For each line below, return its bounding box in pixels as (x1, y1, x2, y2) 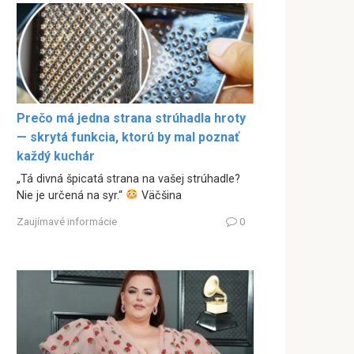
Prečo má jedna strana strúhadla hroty (17, 110, 246, 126)
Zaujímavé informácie (17, 215, 117, 228)
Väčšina (138, 188, 183, 202)
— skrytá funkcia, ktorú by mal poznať (17, 129, 239, 145)
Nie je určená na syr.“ (17, 188, 126, 202)
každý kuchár (17, 148, 95, 164)
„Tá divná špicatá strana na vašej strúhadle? (17, 171, 240, 186)
